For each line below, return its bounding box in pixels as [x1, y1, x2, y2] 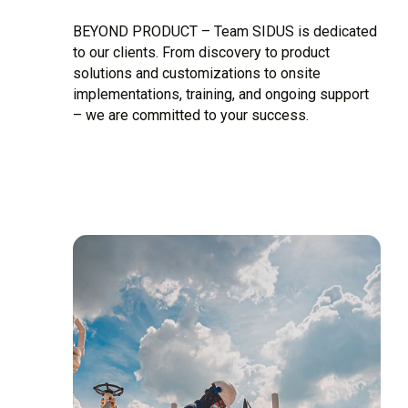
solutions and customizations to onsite [73, 64, 321, 82]
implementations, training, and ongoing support [73, 85, 369, 103]
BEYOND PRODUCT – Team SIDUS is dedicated [73, 22, 377, 40]
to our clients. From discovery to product [73, 43, 330, 61]
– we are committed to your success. [73, 106, 309, 124]
